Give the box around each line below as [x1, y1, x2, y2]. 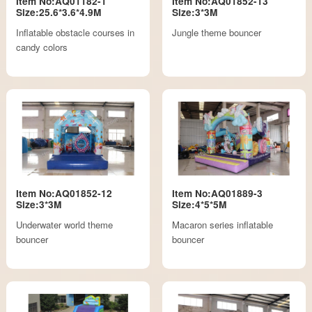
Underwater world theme [16, 217, 114, 231]
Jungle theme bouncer [171, 25, 261, 39]
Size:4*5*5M [171, 198, 226, 212]
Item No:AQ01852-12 [16, 187, 113, 201]
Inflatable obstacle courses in [16, 25, 135, 39]
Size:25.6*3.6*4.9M [16, 6, 102, 19]
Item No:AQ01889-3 [171, 187, 263, 201]
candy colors [16, 40, 68, 54]
